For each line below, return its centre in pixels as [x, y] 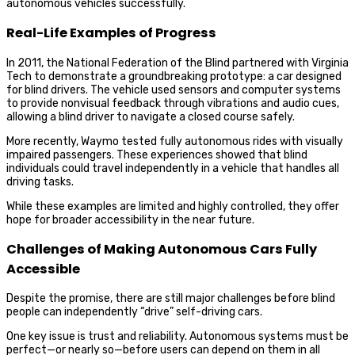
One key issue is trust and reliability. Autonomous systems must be [177, 337]
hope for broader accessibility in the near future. [130, 219]
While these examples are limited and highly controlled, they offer [173, 206]
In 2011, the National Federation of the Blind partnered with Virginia [177, 63]
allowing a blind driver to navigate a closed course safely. [151, 116]
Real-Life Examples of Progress [111, 33]
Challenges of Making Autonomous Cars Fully [162, 250]
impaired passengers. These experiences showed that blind [157, 155]
